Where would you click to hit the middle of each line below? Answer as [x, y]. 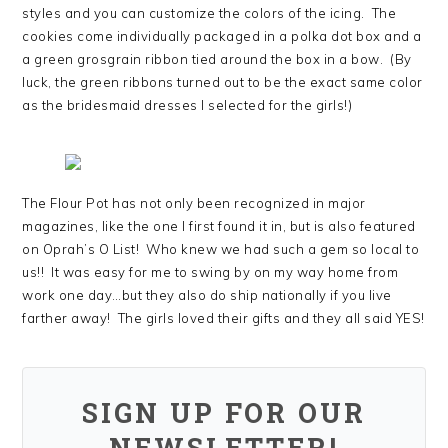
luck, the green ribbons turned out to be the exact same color [222, 81]
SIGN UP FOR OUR [224, 412]
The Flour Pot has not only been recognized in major [194, 202]
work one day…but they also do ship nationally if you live [207, 294]
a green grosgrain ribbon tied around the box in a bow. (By [217, 58]
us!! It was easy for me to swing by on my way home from [210, 271]
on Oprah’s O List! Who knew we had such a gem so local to [221, 248]
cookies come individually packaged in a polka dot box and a [222, 35]
